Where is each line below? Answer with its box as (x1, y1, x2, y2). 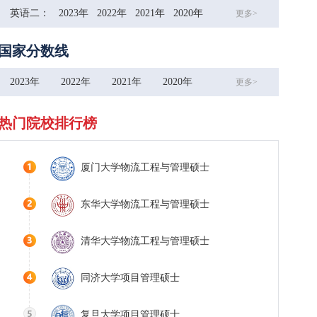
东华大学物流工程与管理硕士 (81, 199, 209, 209)
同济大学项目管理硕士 (81, 272, 180, 283)
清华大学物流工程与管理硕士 (81, 236, 209, 246)
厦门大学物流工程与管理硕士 (81, 162, 209, 173)
